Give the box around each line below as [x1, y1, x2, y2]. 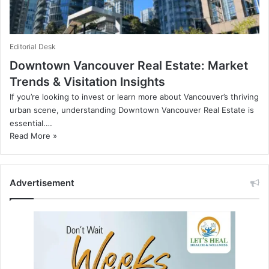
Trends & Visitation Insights [10, 74, 165, 89]
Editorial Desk [10, 41, 56, 51]
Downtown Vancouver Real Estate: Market [10, 58, 248, 73]
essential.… [10, 118, 52, 128]
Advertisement [10, 177, 74, 189]
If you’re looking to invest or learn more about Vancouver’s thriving [10, 91, 259, 101]
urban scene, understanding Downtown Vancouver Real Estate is [10, 104, 254, 115]
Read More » [10, 130, 57, 141]
